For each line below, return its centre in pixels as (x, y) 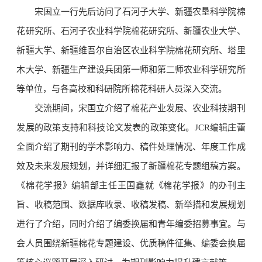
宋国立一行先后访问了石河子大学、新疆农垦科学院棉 (140, 12)
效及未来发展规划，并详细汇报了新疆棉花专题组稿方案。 (131, 166)
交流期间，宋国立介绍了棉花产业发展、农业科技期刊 (140, 108)
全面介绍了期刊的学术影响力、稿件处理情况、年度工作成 (131, 147)
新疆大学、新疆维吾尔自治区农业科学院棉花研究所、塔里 (131, 51)
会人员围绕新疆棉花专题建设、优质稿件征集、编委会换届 (131, 244)
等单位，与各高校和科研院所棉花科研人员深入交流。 (122, 89)
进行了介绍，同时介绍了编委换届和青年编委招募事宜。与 (131, 224)
